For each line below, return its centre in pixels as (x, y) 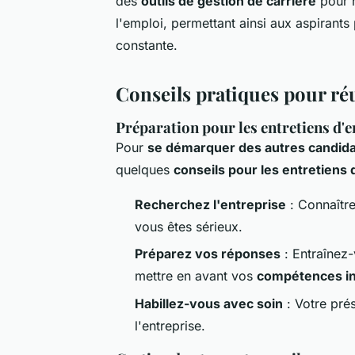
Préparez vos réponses (208, 254)
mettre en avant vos (196, 276)
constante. (147, 45)
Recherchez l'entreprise (210, 204)
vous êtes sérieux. (189, 226)
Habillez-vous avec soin (209, 303)
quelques (145, 169)
